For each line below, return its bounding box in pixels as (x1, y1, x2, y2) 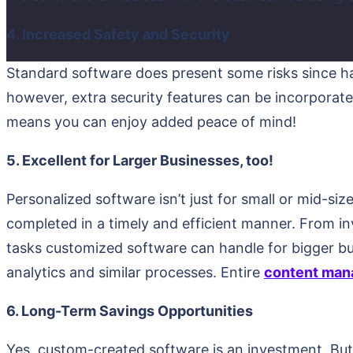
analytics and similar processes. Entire (6, 263, 264, 281)
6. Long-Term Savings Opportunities (6, 302, 253, 319)
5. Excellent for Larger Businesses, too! (6, 151, 273, 169)
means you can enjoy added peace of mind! (6, 113, 296, 130)
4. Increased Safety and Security (6, 25, 230, 43)
